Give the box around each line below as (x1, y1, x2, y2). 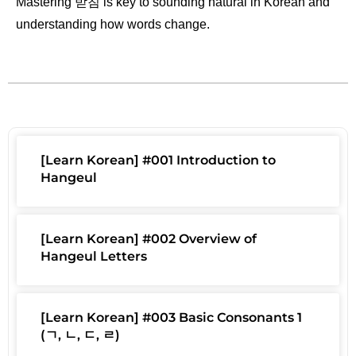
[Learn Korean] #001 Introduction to (41, 153, 276, 168)
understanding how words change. (16, 17, 210, 31)
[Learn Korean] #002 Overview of (41, 231, 257, 247)
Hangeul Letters (41, 249, 147, 265)
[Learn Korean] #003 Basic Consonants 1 (41, 310, 302, 326)
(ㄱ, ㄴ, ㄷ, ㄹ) (41, 327, 120, 343)
